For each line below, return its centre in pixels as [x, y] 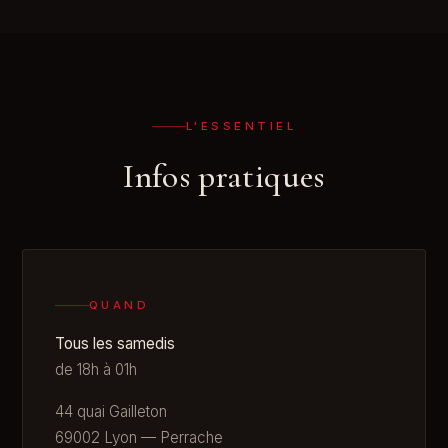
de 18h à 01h [96, 370]
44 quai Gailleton [111, 412]
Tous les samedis [115, 344]
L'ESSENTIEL [241, 126]
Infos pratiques [224, 176]
